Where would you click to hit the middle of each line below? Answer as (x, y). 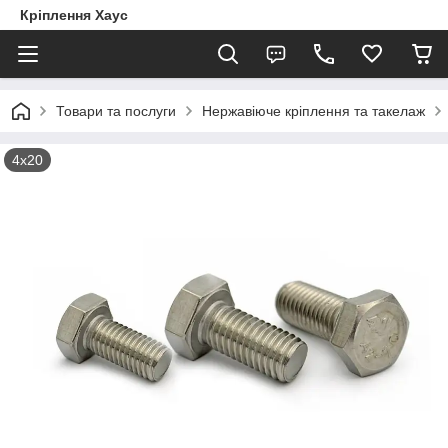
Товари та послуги (116, 111)
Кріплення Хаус (74, 15)
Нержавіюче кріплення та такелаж (313, 111)
